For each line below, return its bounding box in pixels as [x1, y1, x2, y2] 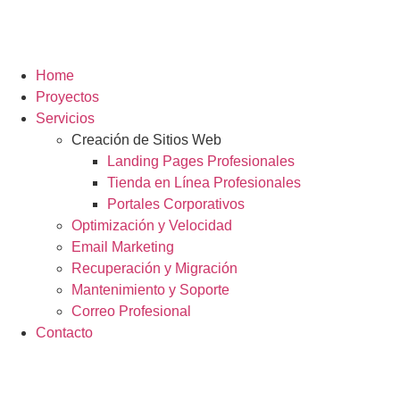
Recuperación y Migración [71, 260, 237, 276]
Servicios [36, 110, 95, 126]
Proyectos [36, 88, 99, 104]
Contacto [36, 324, 93, 340]
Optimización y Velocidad [71, 217, 232, 233]
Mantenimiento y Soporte [71, 281, 229, 297]
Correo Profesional [71, 303, 191, 319]
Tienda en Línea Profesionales [107, 174, 301, 190]
